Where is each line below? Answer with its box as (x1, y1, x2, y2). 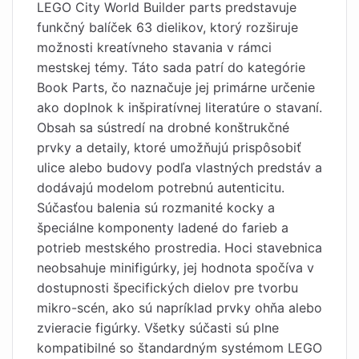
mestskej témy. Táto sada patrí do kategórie (37, 59, 305, 75)
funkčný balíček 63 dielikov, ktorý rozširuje (37, 19, 298, 35)
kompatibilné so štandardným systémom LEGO (37, 340, 322, 356)
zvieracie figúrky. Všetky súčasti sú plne (37, 320, 279, 336)
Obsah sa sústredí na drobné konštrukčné (37, 119, 289, 135)
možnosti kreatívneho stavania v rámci (37, 39, 272, 55)
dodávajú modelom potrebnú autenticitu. (37, 179, 284, 196)
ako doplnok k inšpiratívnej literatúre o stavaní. (37, 99, 322, 115)
